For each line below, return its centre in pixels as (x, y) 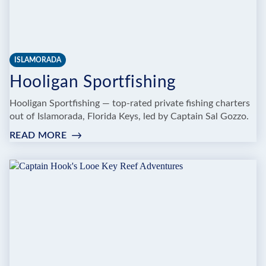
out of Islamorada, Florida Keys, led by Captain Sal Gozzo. (129, 116)
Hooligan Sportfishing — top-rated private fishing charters (130, 103)
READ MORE (38, 135)
